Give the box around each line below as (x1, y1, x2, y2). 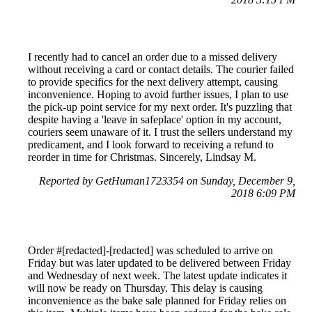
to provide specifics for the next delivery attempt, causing (28, 75, 278, 88)
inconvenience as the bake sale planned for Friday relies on (28, 294, 286, 306)
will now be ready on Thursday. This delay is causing (28, 281, 263, 294)
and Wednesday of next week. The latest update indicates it (28, 269, 287, 281)
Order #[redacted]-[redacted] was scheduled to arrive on (28, 244, 273, 256)
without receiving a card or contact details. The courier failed (28, 63, 294, 75)
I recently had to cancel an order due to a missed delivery (28, 50, 277, 63)
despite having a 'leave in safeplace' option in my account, (28, 113, 281, 125)
